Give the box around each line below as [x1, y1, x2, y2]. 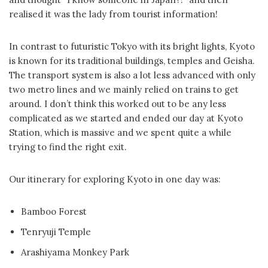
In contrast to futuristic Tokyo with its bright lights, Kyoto [9, 41, 255, 52]
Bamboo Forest [21, 206, 87, 217]
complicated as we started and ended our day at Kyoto [9, 112, 243, 124]
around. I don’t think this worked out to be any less [9, 98, 226, 109]
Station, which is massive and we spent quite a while [9, 127, 232, 138]
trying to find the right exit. [9, 141, 127, 153]
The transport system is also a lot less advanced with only [9, 69, 255, 81]
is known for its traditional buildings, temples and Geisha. [9, 55, 255, 66]
